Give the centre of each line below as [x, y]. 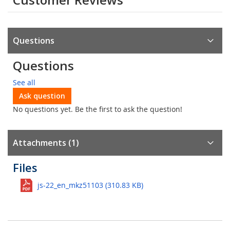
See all [24, 82]
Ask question [42, 96]
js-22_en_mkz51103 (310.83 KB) [90, 185]
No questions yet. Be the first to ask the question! [98, 109]
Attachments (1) [46, 143]
